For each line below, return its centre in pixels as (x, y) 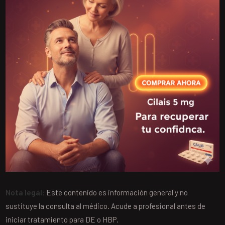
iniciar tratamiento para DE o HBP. (62, 219)
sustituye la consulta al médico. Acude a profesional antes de (106, 206)
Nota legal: (25, 192)
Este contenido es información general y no (117, 192)
